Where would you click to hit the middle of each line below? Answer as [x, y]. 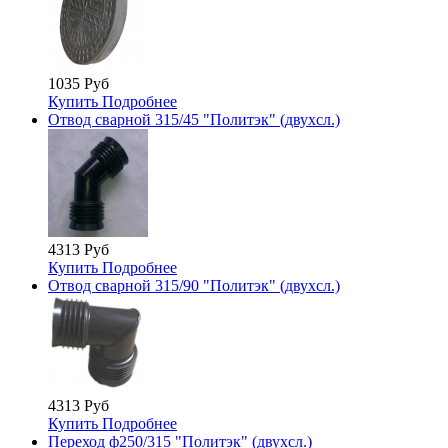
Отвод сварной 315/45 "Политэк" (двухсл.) [194, 120]
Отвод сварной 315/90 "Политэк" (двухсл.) [194, 286]
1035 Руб [78, 84]
